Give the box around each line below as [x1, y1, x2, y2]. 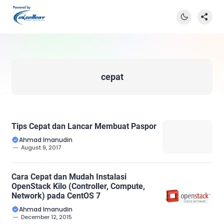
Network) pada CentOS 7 [11, 190, 100, 200]
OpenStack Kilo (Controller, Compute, [11, 181, 145, 191]
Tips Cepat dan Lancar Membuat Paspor [11, 121, 156, 131]
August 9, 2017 [21, 143, 61, 152]
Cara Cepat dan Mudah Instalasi [11, 171, 126, 181]
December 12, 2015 [21, 212, 72, 221]
